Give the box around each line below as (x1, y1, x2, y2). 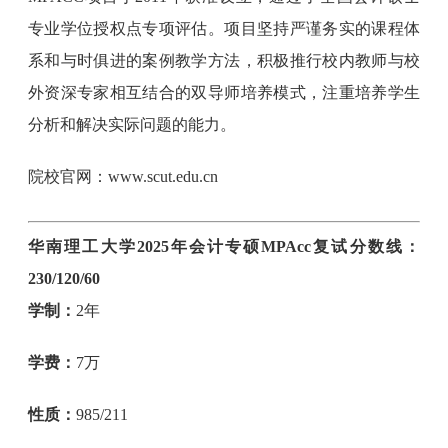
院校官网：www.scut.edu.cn (28, 168, 219, 185)
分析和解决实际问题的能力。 (28, 116, 237, 133)
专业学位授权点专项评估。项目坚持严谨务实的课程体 (28, 20, 420, 37)
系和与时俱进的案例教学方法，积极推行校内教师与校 (28, 52, 420, 69)
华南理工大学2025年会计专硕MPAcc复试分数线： (28, 238, 420, 255)
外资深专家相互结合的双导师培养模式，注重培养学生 (28, 84, 420, 101)
